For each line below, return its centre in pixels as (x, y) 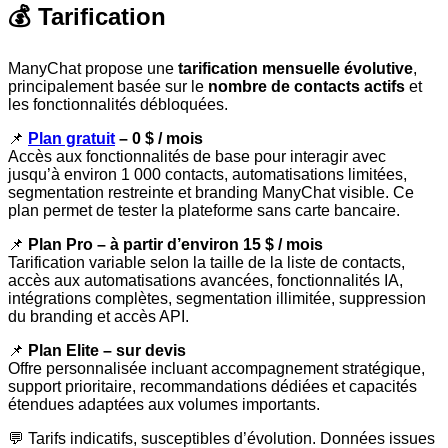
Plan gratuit (71, 139)
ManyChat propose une (93, 69)
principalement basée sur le (108, 87)
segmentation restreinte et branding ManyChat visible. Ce (211, 193)
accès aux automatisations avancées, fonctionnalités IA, (205, 281)
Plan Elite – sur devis (107, 351)
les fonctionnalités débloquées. (118, 105)
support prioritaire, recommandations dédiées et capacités (212, 387)
